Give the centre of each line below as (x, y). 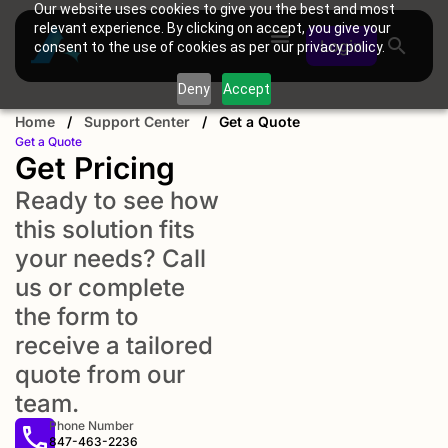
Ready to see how (117, 200)
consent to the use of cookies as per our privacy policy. (209, 47)
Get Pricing (95, 168)
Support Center (137, 121)
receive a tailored (114, 345)
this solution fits (105, 229)
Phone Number (91, 425)
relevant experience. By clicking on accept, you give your (212, 28)
